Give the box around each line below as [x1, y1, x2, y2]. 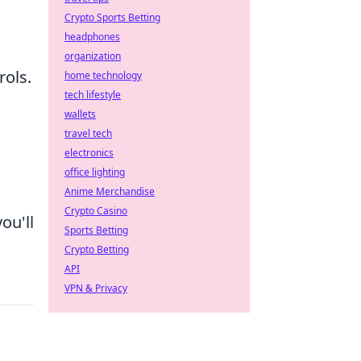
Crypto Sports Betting [64, 10, 160, 24]
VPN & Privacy [64, 281, 127, 295]
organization [64, 49, 121, 63]
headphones [64, 30, 120, 44]
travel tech [64, 127, 112, 140]
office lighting [64, 165, 125, 179]
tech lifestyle [64, 88, 121, 102]
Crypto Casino [64, 204, 127, 218]
